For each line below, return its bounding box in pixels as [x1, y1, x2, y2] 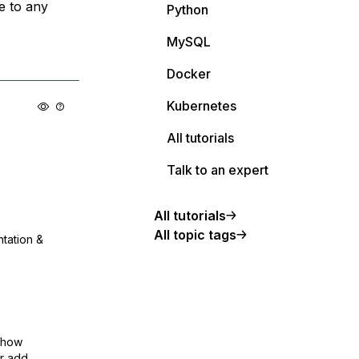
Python [167, 2, 208, 18]
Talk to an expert [167, 162, 268, 178]
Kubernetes [167, 98, 236, 114]
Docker [167, 66, 211, 82]
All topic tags [154, 227, 236, 243]
